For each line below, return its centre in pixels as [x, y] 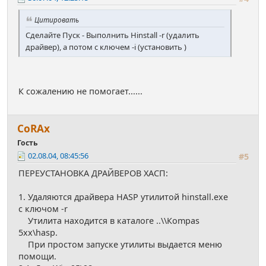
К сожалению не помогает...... [80, 91]
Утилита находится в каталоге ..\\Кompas [109, 221]
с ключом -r [43, 209]
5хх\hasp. [38, 233]
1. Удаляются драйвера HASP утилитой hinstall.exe [123, 197]
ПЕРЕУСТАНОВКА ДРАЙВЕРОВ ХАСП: [93, 173]
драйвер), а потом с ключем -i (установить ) [106, 47]
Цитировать [57, 20]
